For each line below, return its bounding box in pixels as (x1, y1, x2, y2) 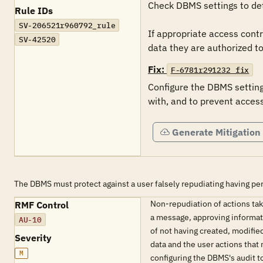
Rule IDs (15, 5, 53, 16)
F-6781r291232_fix (170, 65, 249, 75)
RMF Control (15, 199, 69, 211)
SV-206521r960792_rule (18, 20, 116, 31)
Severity (15, 232, 52, 244)
